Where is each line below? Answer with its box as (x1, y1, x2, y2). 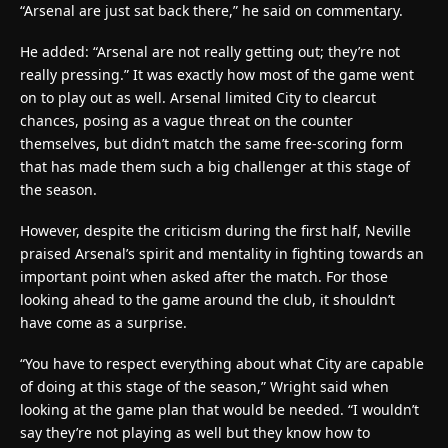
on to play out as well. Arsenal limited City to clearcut (20, 87, 376, 107)
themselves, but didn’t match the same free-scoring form (20, 133, 403, 153)
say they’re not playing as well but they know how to (20, 422, 370, 442)
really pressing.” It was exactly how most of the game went (20, 64, 414, 84)
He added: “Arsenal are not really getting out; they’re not (20, 41, 400, 61)
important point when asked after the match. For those (20, 266, 388, 286)
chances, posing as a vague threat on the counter (20, 110, 353, 130)
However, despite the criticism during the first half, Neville (20, 220, 411, 240)
